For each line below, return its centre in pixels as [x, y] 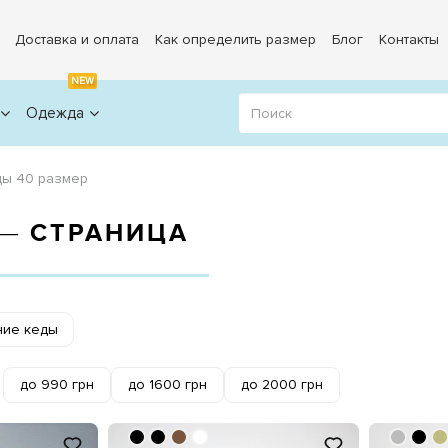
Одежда [55, 113]
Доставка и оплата [77, 39]
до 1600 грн [167, 384]
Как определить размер [236, 39]
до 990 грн [56, 384]
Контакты [409, 39]
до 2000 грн [281, 384]
